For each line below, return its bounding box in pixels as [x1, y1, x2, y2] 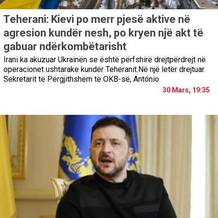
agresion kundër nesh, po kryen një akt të [3, 27, 203, 39]
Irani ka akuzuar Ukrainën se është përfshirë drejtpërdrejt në [3, 55, 206, 65]
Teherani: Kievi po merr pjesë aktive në [3, 13, 190, 26]
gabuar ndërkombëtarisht [3, 40, 127, 53]
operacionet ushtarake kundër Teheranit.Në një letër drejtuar [3, 65, 204, 74]
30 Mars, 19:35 [163, 86, 210, 94]
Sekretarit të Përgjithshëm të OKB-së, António [3, 74, 159, 84]
